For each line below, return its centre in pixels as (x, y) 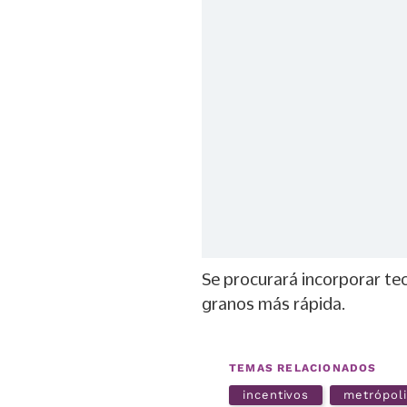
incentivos (276, 395)
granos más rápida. (273, 303)
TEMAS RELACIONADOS (303, 368)
